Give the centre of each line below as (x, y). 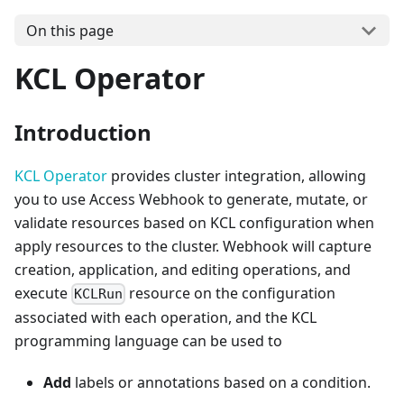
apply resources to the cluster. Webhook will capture (193, 247)
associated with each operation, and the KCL (165, 318)
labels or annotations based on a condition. (221, 383)
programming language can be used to (148, 341)
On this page (69, 30)
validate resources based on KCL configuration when (194, 223)
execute (43, 294)
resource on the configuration (231, 294)
